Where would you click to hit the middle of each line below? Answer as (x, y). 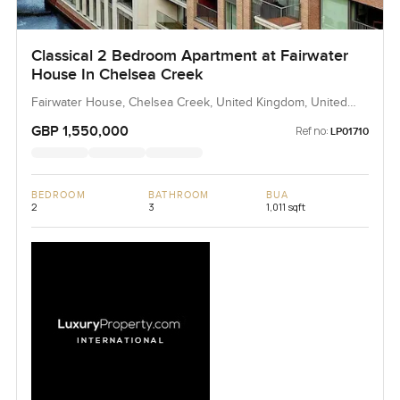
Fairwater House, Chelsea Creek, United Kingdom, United (189, 103)
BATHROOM (179, 196)
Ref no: (312, 131)
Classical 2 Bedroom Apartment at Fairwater (189, 56)
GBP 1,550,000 (79, 132)
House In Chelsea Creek (117, 75)
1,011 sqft (285, 207)
